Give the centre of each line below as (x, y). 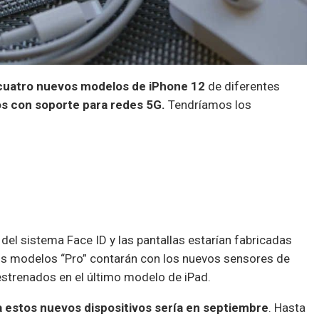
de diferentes (242, 87)
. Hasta (287, 308)
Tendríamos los (208, 105)
